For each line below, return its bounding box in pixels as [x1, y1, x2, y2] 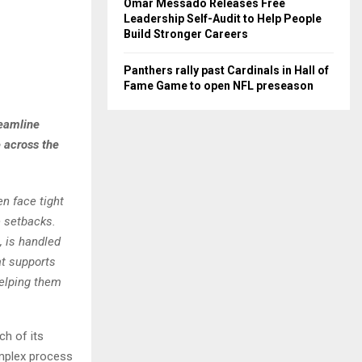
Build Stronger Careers [124, 27, 248, 40]
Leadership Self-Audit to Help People [124, 12, 322, 25]
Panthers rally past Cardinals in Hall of [124, 64, 329, 77]
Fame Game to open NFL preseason [124, 79, 314, 92]
